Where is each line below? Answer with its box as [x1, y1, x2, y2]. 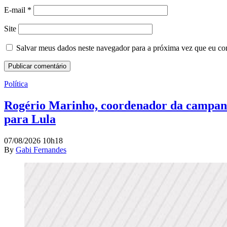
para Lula [4, 112, 56, 126]
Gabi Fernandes [16, 145, 66, 155]
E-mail [4, 6, 27, 15]
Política [4, 80, 28, 89]
